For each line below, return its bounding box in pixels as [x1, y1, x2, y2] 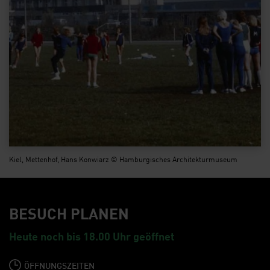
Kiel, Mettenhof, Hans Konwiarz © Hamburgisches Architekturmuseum [9, 153, 237, 164]
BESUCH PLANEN [9, 201, 129, 224]
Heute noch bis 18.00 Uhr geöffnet [9, 227, 174, 243]
